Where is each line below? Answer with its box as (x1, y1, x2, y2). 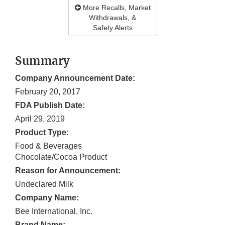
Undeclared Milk (15, 180, 73, 189)
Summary (15, 54, 70, 68)
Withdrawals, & (89, 14, 136, 22)
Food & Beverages (15, 142, 82, 151)
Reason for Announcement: (15, 166, 121, 175)
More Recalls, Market (80, 4, 151, 12)
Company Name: (15, 193, 79, 202)
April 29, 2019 (15, 115, 65, 124)
